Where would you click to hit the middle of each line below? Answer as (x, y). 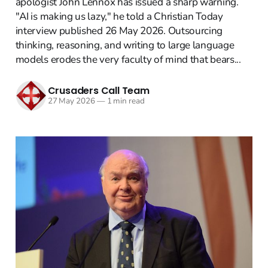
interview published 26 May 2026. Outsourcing (119, 31)
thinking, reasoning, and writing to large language (125, 45)
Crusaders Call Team (98, 91)
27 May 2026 (71, 101)
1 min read (125, 101)
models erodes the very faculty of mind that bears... (128, 59)
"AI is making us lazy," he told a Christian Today (119, 16)
